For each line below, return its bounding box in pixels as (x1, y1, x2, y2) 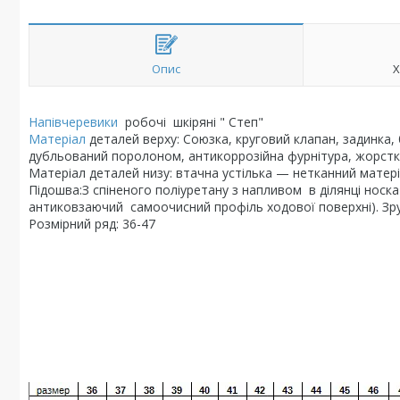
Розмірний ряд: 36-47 (29, 215, 155, 232)
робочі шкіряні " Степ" (118, 113, 263, 130)
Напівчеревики (29, 113, 118, 130)
